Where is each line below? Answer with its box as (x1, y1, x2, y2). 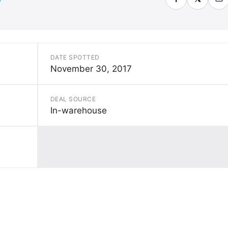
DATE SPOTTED (50, 53, 100, 61)
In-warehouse (50, 105, 107, 116)
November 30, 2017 (50, 63, 132, 74)
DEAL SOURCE (50, 95, 96, 103)
